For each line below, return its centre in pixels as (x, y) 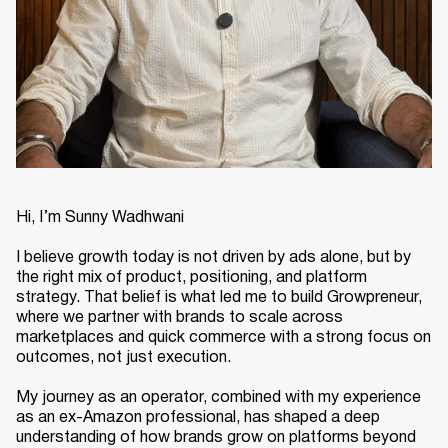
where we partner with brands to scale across (179, 317)
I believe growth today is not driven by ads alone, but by (213, 257)
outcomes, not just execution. (123, 357)
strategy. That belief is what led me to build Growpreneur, (219, 297)
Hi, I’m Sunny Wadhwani (100, 217)
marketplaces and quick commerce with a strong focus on (223, 337)
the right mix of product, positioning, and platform (191, 277)
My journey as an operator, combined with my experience (218, 397)
